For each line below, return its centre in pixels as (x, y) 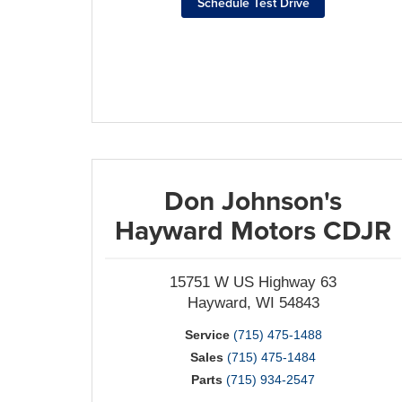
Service (207, 335)
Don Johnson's (253, 201)
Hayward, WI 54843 (253, 303)
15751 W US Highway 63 (253, 282)
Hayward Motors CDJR (253, 230)
